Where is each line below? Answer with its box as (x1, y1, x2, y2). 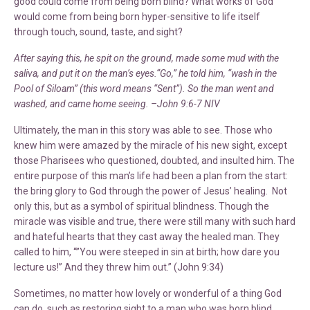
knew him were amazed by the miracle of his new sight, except (14, 139, 287, 151)
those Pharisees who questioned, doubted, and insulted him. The (14, 154, 295, 166)
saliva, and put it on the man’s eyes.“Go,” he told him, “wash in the (14, 67, 277, 79)
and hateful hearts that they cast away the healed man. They (14, 230, 280, 242)
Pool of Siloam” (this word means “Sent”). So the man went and (14, 82, 274, 94)
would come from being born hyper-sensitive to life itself (14, 10, 260, 22)
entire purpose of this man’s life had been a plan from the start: (14, 170, 288, 181)
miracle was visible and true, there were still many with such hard (14, 215, 295, 227)
